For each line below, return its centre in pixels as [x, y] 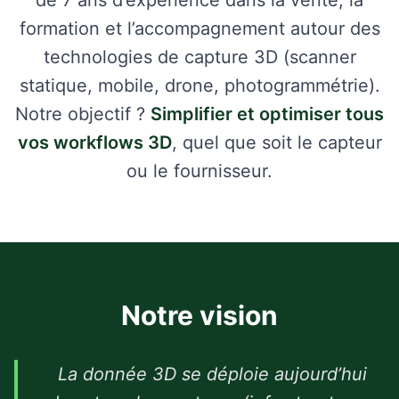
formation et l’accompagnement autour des [199, 28]
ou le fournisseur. [199, 171]
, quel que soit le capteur [277, 142]
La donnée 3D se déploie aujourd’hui [212, 374]
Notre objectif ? [83, 114]
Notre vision [199, 315]
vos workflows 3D [94, 142]
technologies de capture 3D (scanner [199, 57]
